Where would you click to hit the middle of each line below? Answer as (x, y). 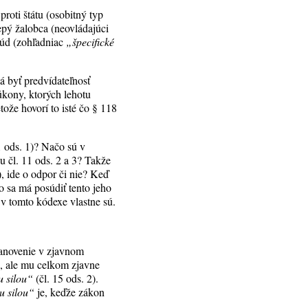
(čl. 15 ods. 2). (66, 278)
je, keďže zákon (70, 292)
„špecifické (90, 42)
